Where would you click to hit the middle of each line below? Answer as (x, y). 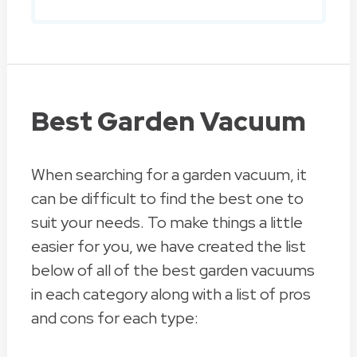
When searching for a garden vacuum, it (169, 175)
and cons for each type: (114, 318)
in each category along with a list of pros (171, 294)
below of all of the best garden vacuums (173, 271)
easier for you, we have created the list (168, 247)
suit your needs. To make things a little (167, 223)
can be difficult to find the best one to (167, 199)
